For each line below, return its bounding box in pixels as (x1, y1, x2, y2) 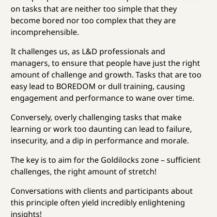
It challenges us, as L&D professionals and (11, 46, 166, 57)
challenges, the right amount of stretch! (11, 166, 157, 177)
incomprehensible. (11, 26, 79, 37)
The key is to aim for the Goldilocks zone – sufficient (11, 154, 201, 165)
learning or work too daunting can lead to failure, (11, 123, 192, 134)
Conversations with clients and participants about (11, 185, 193, 196)
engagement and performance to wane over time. (11, 92, 195, 103)
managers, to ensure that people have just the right (11, 57, 201, 68)
